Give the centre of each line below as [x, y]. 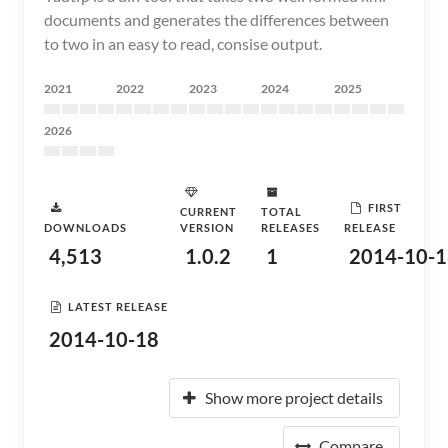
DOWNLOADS [85, 227]
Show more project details [294, 397]
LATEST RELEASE [118, 306]
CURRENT [208, 211]
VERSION [207, 227]
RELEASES [290, 227]
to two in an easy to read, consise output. [183, 43]
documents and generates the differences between [216, 19]
